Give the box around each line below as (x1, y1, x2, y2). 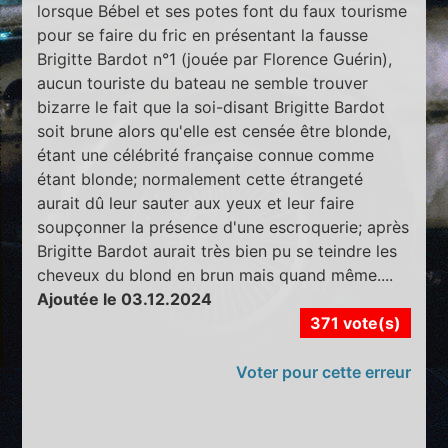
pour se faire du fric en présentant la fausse (37, 24, 369, 45)
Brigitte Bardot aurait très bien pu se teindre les (37, 240, 398, 261)
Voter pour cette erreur (235, 361, 411, 382)
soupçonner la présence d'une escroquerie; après (37, 216, 410, 237)
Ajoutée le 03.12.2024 (37, 288, 213, 309)
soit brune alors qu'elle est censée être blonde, (37, 120, 392, 141)
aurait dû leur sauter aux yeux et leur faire (37, 192, 355, 213)
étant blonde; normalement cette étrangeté (37, 168, 364, 189)
